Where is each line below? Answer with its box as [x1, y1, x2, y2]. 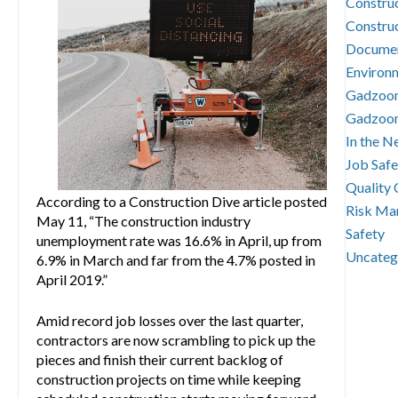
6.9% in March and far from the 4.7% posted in [36, 251, 315, 268]
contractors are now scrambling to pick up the [36, 330, 315, 348]
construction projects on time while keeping [36, 370, 301, 387]
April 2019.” [36, 270, 110, 288]
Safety [346, 225, 385, 242]
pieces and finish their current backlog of [36, 350, 283, 368]
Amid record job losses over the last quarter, [36, 311, 303, 329]
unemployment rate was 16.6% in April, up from [36, 231, 322, 249]
